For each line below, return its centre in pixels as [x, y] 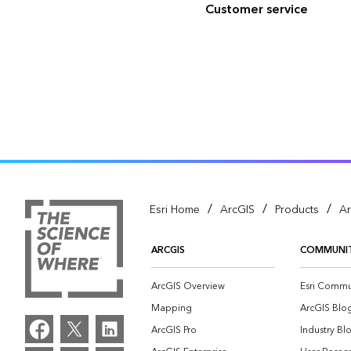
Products [297, 210]
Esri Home [175, 210]
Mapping [172, 308]
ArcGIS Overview [188, 286]
